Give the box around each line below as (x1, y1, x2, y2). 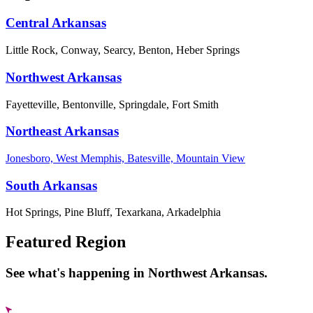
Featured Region (6, 233, 126, 252)
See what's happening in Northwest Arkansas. (6, 265, 268, 281)
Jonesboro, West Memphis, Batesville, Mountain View (6, 152, 245, 164)
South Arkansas (6, 177, 97, 193)
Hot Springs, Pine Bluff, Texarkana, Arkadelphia (6, 206, 221, 219)
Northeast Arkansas (6, 124, 119, 139)
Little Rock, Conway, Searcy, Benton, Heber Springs (6, 44, 240, 57)
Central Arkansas (6, 15, 106, 31)
